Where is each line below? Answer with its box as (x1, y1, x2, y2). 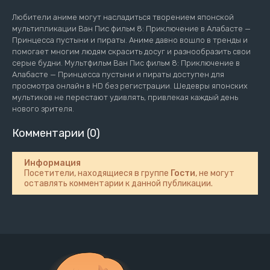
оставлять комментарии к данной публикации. (24, 178, 213, 189)
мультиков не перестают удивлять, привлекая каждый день (12, 93, 238, 102)
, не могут (195, 168, 234, 179)
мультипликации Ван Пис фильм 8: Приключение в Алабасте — (12, 24, 251, 34)
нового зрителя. (12, 104, 74, 114)
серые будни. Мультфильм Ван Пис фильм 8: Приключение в (12, 58, 240, 68)
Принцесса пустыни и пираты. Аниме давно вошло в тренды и (12, 36, 248, 45)
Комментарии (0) (12, 127, 100, 140)
